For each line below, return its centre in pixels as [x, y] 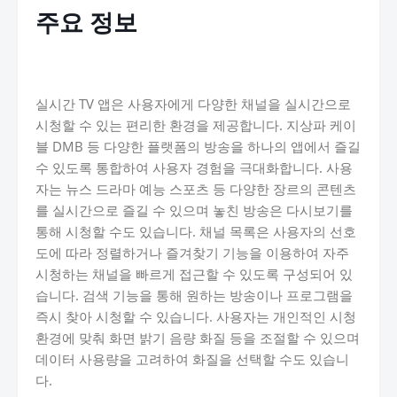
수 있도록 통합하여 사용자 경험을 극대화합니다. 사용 [194, 167]
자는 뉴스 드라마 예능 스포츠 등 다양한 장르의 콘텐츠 [196, 189]
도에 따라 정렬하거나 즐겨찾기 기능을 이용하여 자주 [192, 253]
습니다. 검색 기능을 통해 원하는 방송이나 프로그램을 [194, 295]
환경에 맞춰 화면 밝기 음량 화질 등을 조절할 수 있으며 [198, 338]
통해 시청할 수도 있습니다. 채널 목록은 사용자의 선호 [196, 231]
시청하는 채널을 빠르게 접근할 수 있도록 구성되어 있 [194, 274]
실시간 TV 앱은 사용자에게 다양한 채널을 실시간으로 [193, 104]
